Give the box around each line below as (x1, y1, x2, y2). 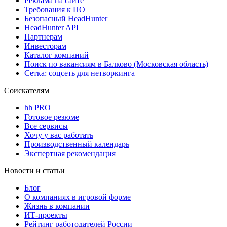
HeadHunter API (24, 23, 79, 32)
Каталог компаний (24, 50, 89, 59)
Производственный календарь (24, 139, 129, 148)
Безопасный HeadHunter (24, 14, 107, 23)
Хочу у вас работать (24, 130, 93, 139)
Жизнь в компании (24, 201, 90, 210)
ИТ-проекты (24, 210, 67, 219)
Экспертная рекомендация (24, 148, 116, 158)
